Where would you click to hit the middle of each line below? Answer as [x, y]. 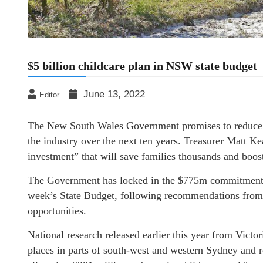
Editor [49, 95]
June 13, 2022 [114, 95]
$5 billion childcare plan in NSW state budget [142, 66]
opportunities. [57, 211]
